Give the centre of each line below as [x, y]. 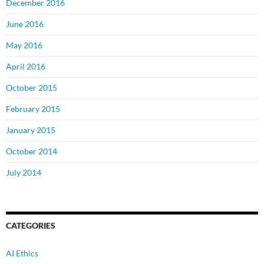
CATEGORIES [31, 226]
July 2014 [24, 173]
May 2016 [24, 45]
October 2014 [32, 151]
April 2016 [26, 67]
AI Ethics [22, 253]
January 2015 [31, 130]
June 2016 [25, 24]
